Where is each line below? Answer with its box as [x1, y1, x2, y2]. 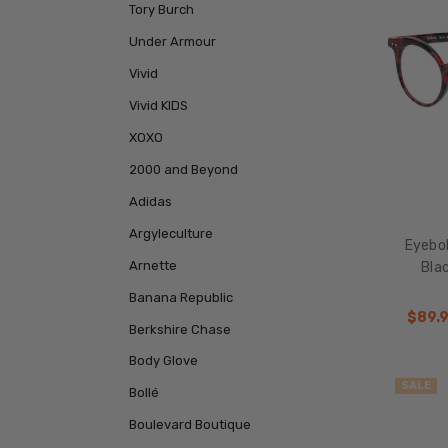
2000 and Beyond [128, 161, 238, 177]
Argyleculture [128, 225, 213, 241]
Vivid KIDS [128, 97, 188, 113]
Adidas [128, 193, 172, 209]
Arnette [128, 257, 177, 273]
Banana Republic [128, 289, 233, 305]
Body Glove [128, 353, 198, 369]
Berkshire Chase [128, 321, 231, 337]
